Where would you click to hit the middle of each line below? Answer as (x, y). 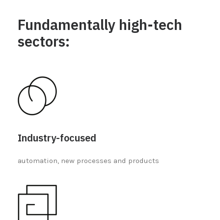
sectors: (44, 41)
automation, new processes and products (88, 161)
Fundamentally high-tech (100, 25)
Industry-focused (57, 138)
